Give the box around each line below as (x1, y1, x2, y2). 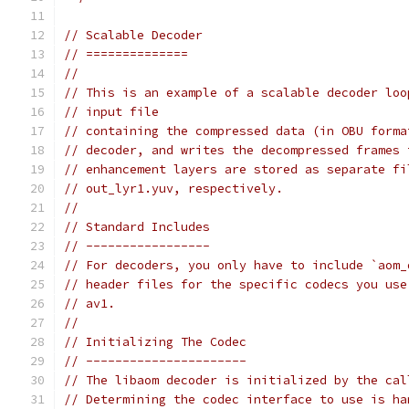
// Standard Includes (64, 219, 210, 235)
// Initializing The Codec (64, 334, 246, 350)
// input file (64, 104, 159, 120)
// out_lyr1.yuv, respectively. (64, 181, 283, 196)
